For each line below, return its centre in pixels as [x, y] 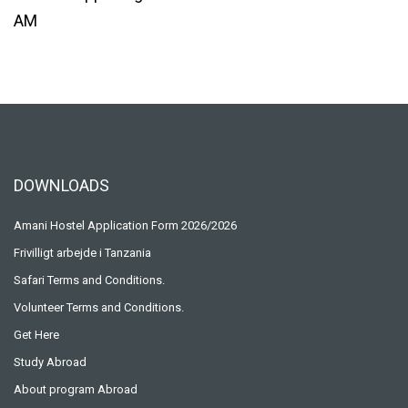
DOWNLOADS [61, 185]
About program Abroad [76, 389]
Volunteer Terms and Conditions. [99, 307]
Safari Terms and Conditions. [89, 280]
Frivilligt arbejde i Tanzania [82, 252]
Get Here [36, 334]
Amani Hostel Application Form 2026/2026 [125, 225]
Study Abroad [50, 362]
